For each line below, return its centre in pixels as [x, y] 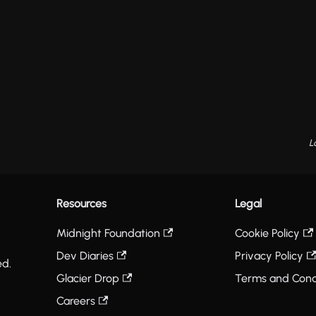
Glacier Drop [88, 279]
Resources [81, 204]
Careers [76, 301]
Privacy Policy [269, 256]
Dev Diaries [85, 256]
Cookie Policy [268, 233]
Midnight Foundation [108, 233]
